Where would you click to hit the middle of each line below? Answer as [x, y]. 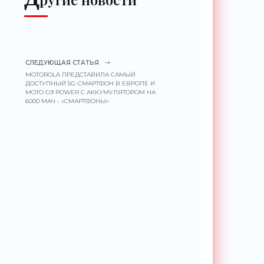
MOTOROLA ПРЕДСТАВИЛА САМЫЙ [81, 75]
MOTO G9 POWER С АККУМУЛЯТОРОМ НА [91, 92]
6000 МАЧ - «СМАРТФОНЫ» [67, 101]
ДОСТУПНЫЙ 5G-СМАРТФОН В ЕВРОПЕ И [90, 83]
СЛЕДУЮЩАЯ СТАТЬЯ [62, 63]
